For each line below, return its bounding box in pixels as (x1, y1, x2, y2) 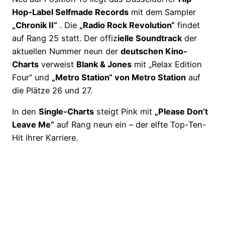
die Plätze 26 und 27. (12, 85, 92, 95)
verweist (39, 59, 76, 69)
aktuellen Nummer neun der (12, 46, 121, 56)
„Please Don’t (155, 106, 208, 117)
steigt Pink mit (94, 106, 155, 117)
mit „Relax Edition (132, 59, 202, 69)
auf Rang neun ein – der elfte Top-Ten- (54, 120, 206, 130)
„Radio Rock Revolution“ (79, 20, 175, 30)
